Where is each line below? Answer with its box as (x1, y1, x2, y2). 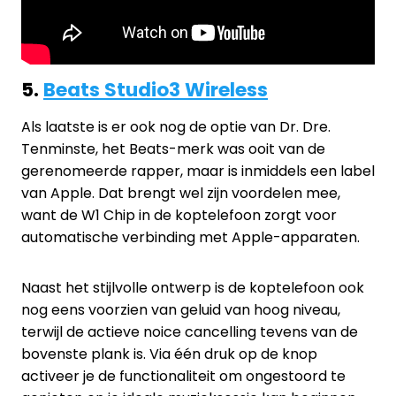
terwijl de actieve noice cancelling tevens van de (21, 321, 358, 342)
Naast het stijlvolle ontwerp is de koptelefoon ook (21, 277, 364, 298)
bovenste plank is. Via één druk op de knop (21, 343, 317, 364)
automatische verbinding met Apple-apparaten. (21, 226, 363, 247)
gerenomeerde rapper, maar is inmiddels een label (21, 160, 375, 181)
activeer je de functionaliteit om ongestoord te (21, 365, 346, 386)
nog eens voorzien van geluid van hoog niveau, (21, 299, 340, 320)
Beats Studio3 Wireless (43, 75, 268, 103)
